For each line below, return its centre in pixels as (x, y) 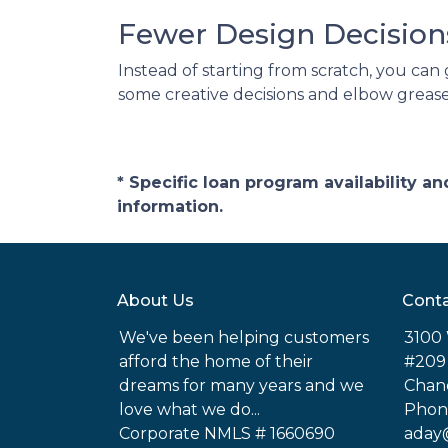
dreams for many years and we (241, 385)
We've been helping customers (244, 337)
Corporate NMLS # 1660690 (227, 433)
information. (170, 206)
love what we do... (189, 409)
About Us (155, 300)
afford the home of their (216, 361)
